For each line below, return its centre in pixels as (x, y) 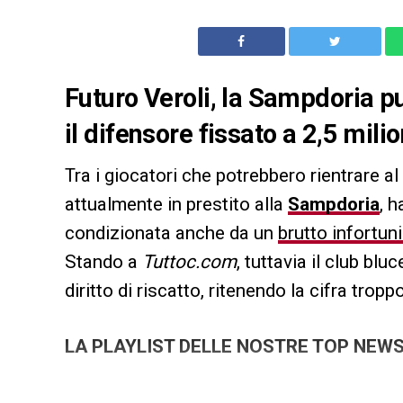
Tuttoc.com (189, 262)
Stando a (103, 262)
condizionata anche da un (171, 233)
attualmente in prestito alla (176, 205)
